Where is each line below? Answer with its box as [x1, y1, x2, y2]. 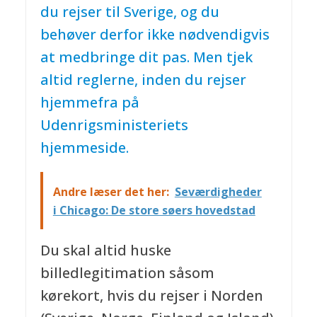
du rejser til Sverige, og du [40, 2, 219, 22]
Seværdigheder [174, 183, 262, 200]
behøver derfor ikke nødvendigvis [40, 25, 270, 45]
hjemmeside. [40, 138, 129, 158]
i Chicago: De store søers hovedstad [52, 202, 255, 218]
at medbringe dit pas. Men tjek [40, 47, 253, 67]
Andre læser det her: [52, 183, 169, 200]
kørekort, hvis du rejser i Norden [40, 286, 263, 306]
